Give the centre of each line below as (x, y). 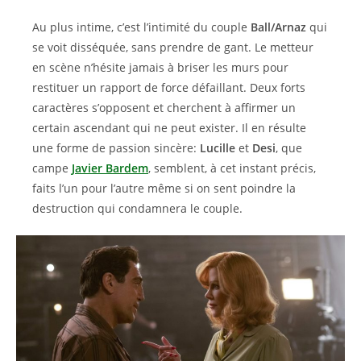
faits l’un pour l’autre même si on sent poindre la (164, 188)
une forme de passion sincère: (116, 148)
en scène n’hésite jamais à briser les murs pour (160, 67)
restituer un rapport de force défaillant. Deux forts (169, 87)
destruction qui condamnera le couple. (139, 208)
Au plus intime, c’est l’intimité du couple (141, 27)
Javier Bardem (110, 168)
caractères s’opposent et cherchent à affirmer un (164, 108)
